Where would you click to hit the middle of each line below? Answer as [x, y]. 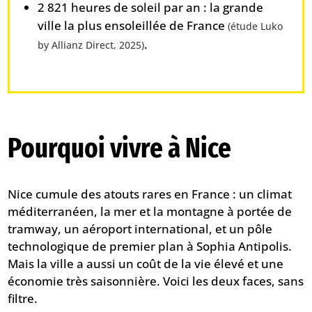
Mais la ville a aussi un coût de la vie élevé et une [146, 263]
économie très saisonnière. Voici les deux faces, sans [156, 281]
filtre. [23, 298]
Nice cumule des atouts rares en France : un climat [150, 194]
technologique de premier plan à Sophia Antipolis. [150, 246]
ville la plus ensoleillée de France [133, 26]
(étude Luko [256, 26]
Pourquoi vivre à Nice [120, 148]
